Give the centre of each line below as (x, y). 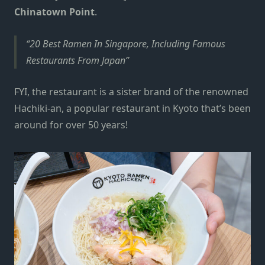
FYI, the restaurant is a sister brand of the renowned (131, 92)
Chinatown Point (54, 12)
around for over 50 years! (71, 125)
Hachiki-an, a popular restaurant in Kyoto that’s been (132, 109)
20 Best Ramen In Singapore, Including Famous (127, 43)
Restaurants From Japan (76, 60)
